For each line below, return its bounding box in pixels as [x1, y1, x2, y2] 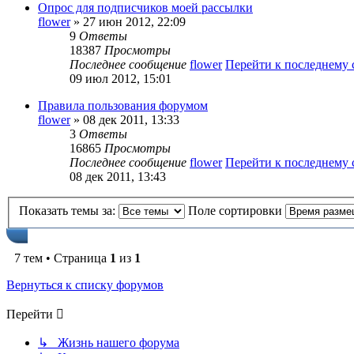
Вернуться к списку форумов [6, 278, 164, 292]
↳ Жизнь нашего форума [38, 336, 179, 349]
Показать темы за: [19, 204, 119, 217]
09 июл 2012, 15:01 [70, 72, 171, 86]
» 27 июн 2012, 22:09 [70, 15, 186, 29]
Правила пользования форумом [38, 99, 208, 113]
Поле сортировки [188, 204, 285, 217]
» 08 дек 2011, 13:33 [70, 113, 179, 127]
